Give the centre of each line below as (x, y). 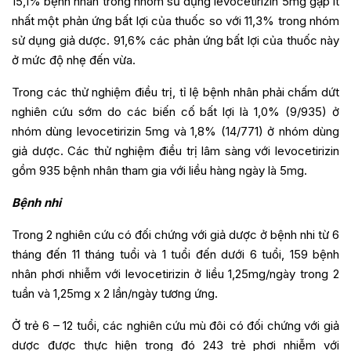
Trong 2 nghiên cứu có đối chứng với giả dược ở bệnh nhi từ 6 (175, 235)
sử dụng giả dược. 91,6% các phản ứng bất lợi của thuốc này (175, 41)
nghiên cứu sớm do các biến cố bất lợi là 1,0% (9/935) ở (175, 112)
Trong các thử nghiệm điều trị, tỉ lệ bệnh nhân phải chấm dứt (175, 92)
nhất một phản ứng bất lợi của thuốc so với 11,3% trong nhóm (175, 21)
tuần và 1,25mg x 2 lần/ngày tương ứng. (115, 294)
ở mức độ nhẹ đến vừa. (74, 60)
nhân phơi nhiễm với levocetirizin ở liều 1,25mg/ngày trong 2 (175, 274)
